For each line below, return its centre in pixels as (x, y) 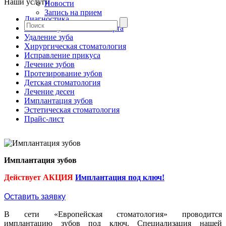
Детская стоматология (62, 82)
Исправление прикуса (62, 55)
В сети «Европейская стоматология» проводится (113, 214)
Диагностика (47, 19)
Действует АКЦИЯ (40, 177)
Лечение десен (49, 91)
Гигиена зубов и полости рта (74, 28)
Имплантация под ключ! (120, 177)
